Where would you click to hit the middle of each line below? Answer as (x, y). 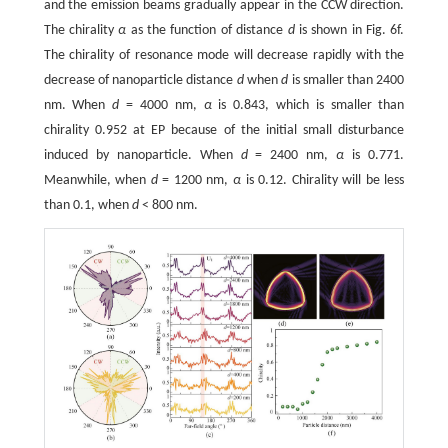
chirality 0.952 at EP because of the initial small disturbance (224, 131)
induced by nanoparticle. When (142, 156)
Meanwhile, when (97, 181)
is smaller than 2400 (346, 81)
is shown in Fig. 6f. (349, 31)
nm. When (78, 106)
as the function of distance (207, 31)
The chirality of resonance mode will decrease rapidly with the (224, 56)
